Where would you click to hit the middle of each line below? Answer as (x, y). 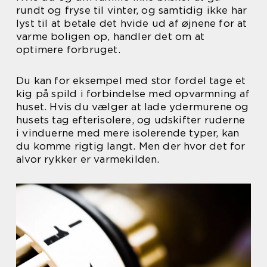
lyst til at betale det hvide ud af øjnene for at (132, 23)
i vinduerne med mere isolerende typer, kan (128, 133)
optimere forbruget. (68, 49)
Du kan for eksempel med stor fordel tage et (131, 80)
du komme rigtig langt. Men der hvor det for (131, 146)
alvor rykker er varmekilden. (88, 159)
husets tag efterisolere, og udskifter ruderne (131, 120)
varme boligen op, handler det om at (111, 36)
